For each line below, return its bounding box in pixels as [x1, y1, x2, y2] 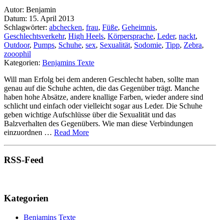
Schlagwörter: [4, 23, 49, 31]
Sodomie [134, 40, 162, 49]
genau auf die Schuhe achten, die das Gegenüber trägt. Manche [4, 83, 199, 92]
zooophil [4, 49, 31, 58]
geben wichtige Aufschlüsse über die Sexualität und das [4, 110, 176, 119]
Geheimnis [122, 23, 155, 31]
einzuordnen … [4, 128, 54, 137]
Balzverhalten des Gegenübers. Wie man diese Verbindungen [4, 119, 193, 128]
